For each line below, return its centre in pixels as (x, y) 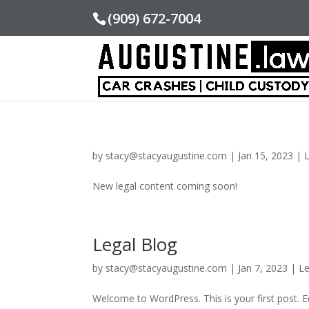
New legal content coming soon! (165, 186)
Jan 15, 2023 (266, 156)
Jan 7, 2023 (263, 268)
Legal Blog (135, 244)
